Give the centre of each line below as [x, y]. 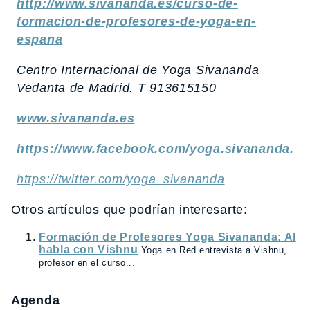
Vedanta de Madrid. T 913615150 [117, 88]
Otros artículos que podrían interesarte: [129, 209]
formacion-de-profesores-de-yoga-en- [137, 21]
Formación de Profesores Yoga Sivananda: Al [167, 237]
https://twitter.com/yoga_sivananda [121, 179]
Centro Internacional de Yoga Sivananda [138, 70]
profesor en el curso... [87, 262]
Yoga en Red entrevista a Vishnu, [214, 250]
